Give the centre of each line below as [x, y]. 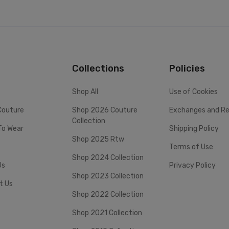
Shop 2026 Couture [105, 110]
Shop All [85, 92]
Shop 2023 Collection [108, 176]
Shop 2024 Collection [108, 158]
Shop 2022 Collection [108, 195]
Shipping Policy [194, 129]
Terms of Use [191, 147]
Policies [187, 68]
